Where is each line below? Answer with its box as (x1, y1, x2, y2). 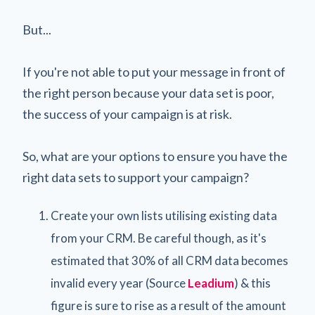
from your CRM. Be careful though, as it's (51, 231, 266, 246)
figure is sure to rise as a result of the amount (51, 298, 286, 314)
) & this (234, 276, 271, 291)
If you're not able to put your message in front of (22, 64, 285, 80)
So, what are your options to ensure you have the (22, 148, 288, 165)
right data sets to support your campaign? (22, 169, 249, 186)
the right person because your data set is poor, (22, 85, 274, 101)
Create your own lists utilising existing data (51, 208, 277, 224)
